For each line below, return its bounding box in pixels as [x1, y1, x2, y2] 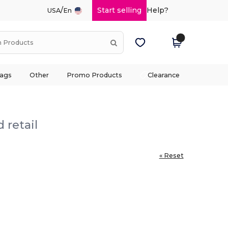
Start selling [97, 6, 141, 15]
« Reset [159, 151, 184, 159]
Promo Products [67, 71, 123, 79]
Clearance [148, 71, 180, 79]
